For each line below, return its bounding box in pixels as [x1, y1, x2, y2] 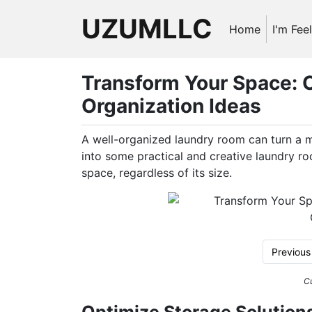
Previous [271, 246, 311, 258]
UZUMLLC [81, 13, 212, 45]
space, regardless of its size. [81, 166, 232, 180]
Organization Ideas [81, 94, 261, 118]
